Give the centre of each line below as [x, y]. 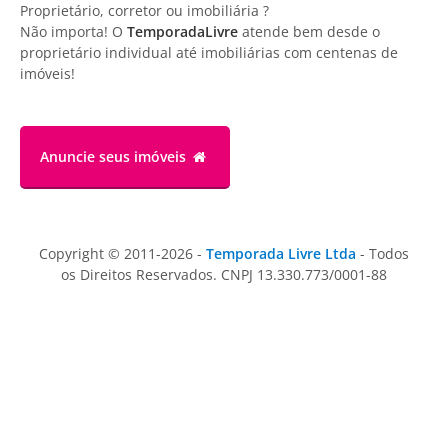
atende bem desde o [309, 31]
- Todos [382, 253]
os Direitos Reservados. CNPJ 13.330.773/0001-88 [224, 274]
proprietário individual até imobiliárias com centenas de [209, 52]
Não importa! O [73, 31]
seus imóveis [142, 156]
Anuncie [69, 156]
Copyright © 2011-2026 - [122, 253]
